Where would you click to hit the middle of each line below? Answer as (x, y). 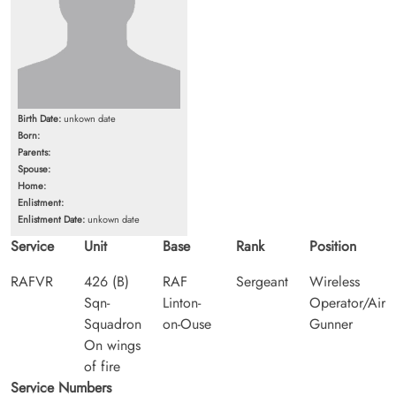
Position (333, 246)
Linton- (182, 302)
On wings (112, 345)
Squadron (113, 324)
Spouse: (34, 168)
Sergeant (262, 281)
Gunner (331, 324)
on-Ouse (187, 324)
